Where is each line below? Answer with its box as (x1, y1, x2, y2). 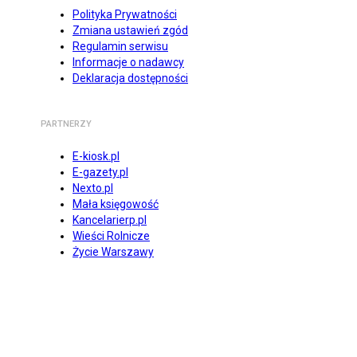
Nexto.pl (73, 182, 113, 195)
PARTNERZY (41, 119, 92, 130)
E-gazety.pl (73, 166, 128, 179)
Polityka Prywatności (73, 8, 177, 22)
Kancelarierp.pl (73, 214, 147, 227)
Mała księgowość (73, 198, 159, 211)
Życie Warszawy (73, 245, 154, 259)
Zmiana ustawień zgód (73, 24, 188, 37)
